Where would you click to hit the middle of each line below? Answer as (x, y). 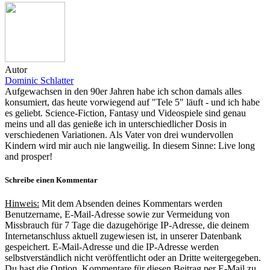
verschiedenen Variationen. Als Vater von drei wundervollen (119, 134)
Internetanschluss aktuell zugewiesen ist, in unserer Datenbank (123, 236)
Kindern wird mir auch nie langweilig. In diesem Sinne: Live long (130, 145)
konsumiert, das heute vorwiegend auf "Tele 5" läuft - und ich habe (132, 102)
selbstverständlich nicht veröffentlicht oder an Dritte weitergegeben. (133, 258)
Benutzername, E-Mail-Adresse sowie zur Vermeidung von (117, 215)
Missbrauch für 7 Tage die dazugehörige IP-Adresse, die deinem (127, 225)
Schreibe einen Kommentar (51, 180)
